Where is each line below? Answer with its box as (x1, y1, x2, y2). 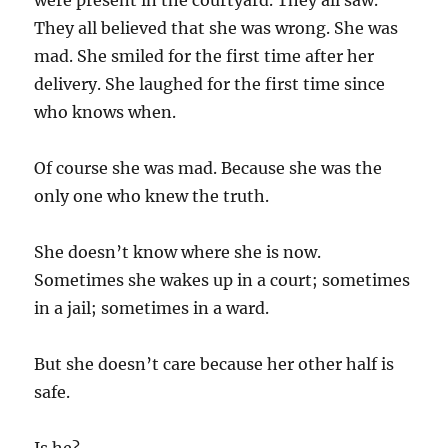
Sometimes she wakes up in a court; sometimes (34, 270, 411, 290)
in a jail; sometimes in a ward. (34, 298, 270, 318)
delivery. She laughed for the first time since (34, 74, 386, 94)
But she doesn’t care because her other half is (34, 354, 395, 374)
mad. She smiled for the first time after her (34, 46, 375, 66)
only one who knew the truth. (34, 186, 270, 206)
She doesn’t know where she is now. (34, 242, 322, 262)
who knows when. (34, 102, 177, 122)
